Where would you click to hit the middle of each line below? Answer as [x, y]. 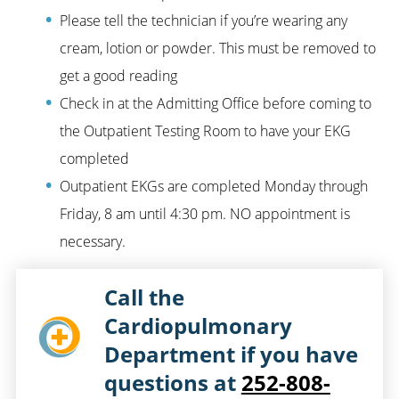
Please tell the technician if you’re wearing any [204, 20]
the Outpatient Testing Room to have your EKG [206, 130]
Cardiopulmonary [198, 326]
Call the [144, 297]
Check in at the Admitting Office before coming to [216, 102]
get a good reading [119, 75]
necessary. [93, 240]
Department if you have [231, 354]
